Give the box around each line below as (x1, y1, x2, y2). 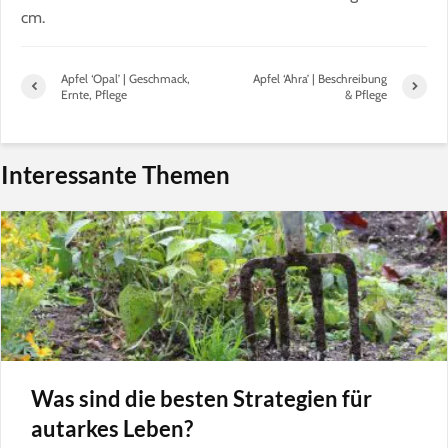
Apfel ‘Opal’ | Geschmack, (61, 70, 190, 86)
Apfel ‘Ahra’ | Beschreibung (252, 70, 387, 86)
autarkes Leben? (31, 414, 193, 442)
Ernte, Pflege (61, 86, 127, 102)
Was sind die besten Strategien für (31, 384, 372, 412)
